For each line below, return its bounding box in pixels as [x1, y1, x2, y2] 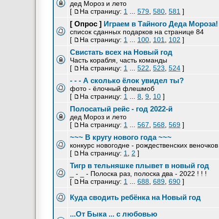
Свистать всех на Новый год [70, 48, 173, 56]
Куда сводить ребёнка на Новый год [70, 193, 201, 201]
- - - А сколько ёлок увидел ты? [70, 76, 184, 85]
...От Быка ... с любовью [70, 210, 157, 218]
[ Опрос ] [70, 20, 102, 28]
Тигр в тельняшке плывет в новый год [70, 161, 209, 170]
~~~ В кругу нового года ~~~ [70, 133, 172, 141]
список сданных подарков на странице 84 [70, 28, 204, 36]
